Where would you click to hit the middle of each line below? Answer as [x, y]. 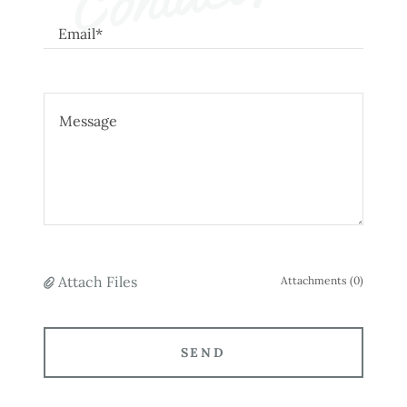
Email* [80, 34]
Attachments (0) [322, 280]
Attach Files [98, 281]
